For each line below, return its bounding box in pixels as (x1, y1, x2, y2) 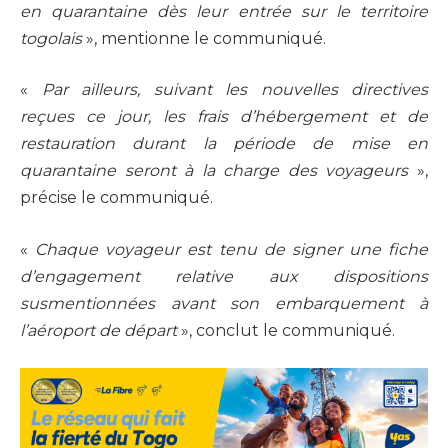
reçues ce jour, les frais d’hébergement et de (20, 107, 428, 127)
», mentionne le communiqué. (82, 28, 326, 48)
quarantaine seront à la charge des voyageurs (20, 161, 409, 181)
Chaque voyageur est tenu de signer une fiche (35, 239, 428, 259)
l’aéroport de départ (20, 320, 177, 340)
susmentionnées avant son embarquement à (20, 293, 428, 313)
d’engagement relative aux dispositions (20, 266, 428, 286)
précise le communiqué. (20, 188, 213, 208)
